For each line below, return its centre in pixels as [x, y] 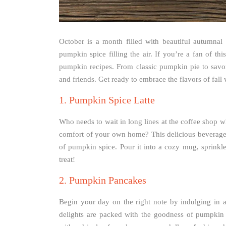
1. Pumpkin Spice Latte [107, 100]
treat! [67, 160]
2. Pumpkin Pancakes [103, 180]
